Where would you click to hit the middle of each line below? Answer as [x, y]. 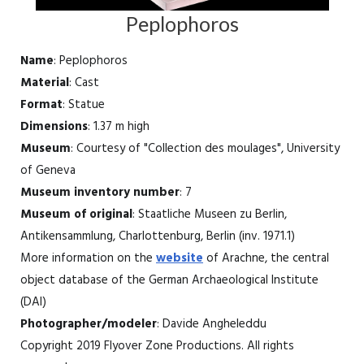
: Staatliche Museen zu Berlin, [210, 215]
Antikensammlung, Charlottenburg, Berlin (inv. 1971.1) [158, 237]
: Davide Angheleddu [212, 325]
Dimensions [54, 127]
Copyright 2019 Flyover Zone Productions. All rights [157, 347]
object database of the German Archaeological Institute [169, 281]
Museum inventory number [100, 193]
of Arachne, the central [266, 259]
